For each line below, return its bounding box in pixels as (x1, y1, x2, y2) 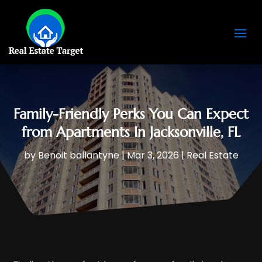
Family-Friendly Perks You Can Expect (13, 105, 249, 123)
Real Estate (186, 148, 239, 162)
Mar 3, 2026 (126, 148, 179, 162)
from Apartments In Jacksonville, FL (22, 123, 240, 141)
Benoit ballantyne (37, 148, 119, 162)
